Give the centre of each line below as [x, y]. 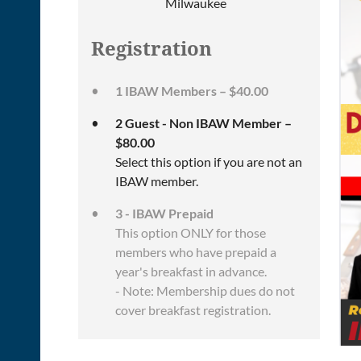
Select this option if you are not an [209, 162]
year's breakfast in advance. [191, 271]
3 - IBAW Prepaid [164, 213]
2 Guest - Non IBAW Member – [203, 123]
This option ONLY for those [191, 232]
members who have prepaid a [196, 252]
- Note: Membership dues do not [205, 290]
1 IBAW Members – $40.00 [192, 91]
